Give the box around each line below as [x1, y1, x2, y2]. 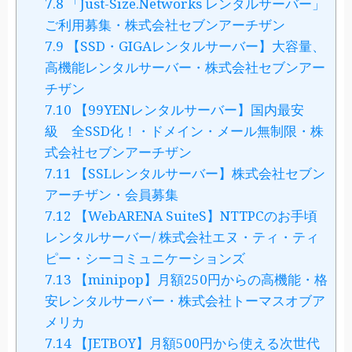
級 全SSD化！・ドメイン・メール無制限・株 [44, 122, 324, 141]
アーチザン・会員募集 [44, 185, 178, 204]
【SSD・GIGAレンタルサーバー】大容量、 [63, 37, 325, 56]
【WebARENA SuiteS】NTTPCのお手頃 [71, 207, 317, 225]
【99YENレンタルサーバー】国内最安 [71, 101, 304, 119]
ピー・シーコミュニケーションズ [44, 249, 245, 268]
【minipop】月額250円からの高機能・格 [71, 270, 328, 289]
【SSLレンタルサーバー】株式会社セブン [71, 164, 325, 183]
